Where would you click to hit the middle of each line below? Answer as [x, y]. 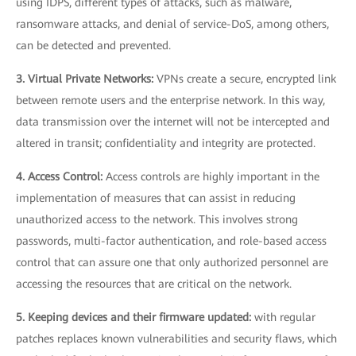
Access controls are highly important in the [213, 176]
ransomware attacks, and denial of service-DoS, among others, [172, 23]
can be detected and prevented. [93, 45]
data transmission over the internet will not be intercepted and [173, 121]
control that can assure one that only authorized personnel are [172, 262]
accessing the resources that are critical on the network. [154, 283]
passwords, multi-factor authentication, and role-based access [171, 240]
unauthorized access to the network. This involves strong [157, 219]
